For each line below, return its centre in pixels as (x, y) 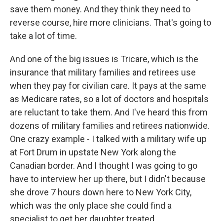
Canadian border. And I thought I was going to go (104, 166)
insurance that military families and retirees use (103, 72)
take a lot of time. (43, 36)
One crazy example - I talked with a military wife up (108, 139)
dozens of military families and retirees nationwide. (110, 126)
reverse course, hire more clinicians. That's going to (110, 22)
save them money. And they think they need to (100, 9)
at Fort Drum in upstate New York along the (93, 152)
